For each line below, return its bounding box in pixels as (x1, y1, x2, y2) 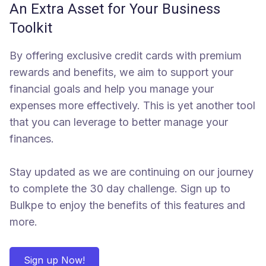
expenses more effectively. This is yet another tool (9, 99, 255, 112)
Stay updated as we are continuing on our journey (9, 165, 254, 178)
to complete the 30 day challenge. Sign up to (9, 182, 230, 195)
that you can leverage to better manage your (9, 115, 228, 128)
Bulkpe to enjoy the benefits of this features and (9, 198, 245, 211)
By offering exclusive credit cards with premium (9, 49, 242, 62)
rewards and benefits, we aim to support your (9, 65, 233, 78)
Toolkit (9, 19, 52, 36)
